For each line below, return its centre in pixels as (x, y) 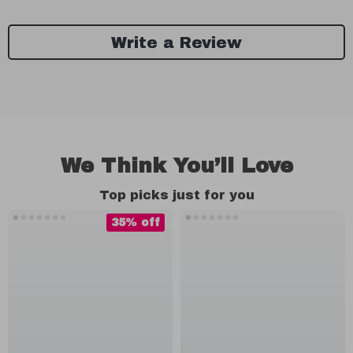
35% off (136, 223)
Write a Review (176, 42)
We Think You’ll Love (176, 165)
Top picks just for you (176, 195)
